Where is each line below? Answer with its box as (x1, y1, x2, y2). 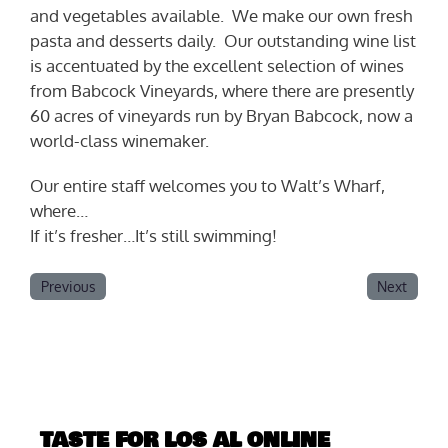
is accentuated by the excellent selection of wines (30, 54, 404, 76)
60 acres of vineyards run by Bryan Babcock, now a (30, 104, 413, 126)
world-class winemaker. (30, 129, 209, 151)
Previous (40, 277, 96, 296)
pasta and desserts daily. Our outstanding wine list (30, 29, 416, 51)
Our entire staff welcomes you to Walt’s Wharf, (30, 174, 385, 196)
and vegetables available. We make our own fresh (30, 4, 412, 26)
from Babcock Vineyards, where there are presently (30, 79, 414, 101)
